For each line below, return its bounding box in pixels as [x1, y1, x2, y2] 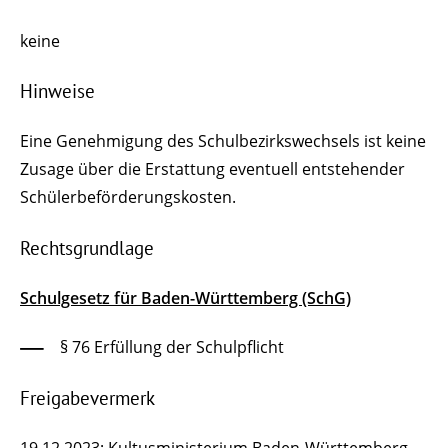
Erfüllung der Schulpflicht [90, 335, 284, 358]
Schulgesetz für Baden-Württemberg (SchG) [20, 287, 351, 310]
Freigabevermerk [20, 385, 155, 410]
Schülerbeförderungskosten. [20, 186, 236, 209]
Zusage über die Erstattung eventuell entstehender [20, 158, 405, 181]
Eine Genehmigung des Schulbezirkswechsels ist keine [20, 130, 426, 153]
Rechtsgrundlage [20, 236, 154, 261]
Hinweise [20, 79, 95, 104]
